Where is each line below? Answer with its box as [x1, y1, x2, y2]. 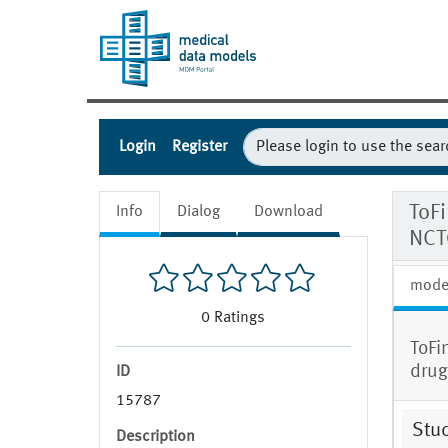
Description [116, 429, 195, 446]
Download [254, 204, 323, 221]
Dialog [177, 204, 220, 221]
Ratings [214, 310, 266, 327]
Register [172, 139, 227, 156]
